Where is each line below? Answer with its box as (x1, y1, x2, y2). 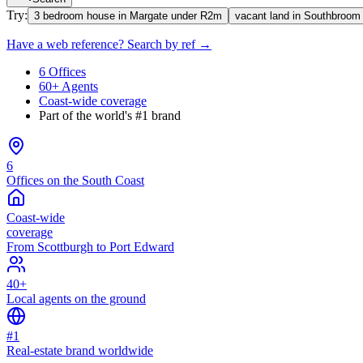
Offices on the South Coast (6, 173, 144, 187)
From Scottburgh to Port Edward (6, 239, 174, 254)
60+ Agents (39, 79, 98, 93)
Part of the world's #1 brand (39, 108, 181, 122)
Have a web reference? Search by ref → (6, 36, 211, 51)
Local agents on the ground (6, 291, 146, 305)
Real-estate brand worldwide (6, 343, 153, 357)
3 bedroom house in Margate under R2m (34, 9, 222, 22)
